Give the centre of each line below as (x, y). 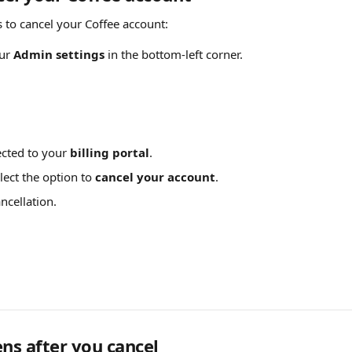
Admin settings (59, 54)
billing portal (110, 152)
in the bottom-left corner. (174, 54)
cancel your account (155, 177)
